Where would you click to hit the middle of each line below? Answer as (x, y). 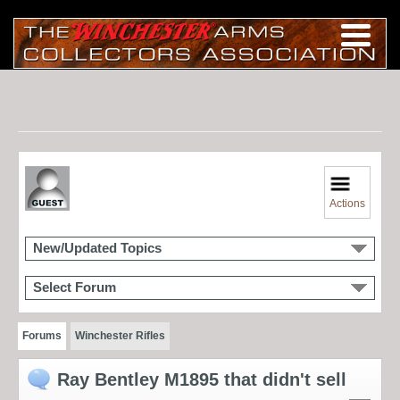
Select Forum (75, 287)
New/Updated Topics (97, 248)
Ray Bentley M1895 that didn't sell (202, 379)
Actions (348, 203)
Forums (42, 335)
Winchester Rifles (120, 335)
